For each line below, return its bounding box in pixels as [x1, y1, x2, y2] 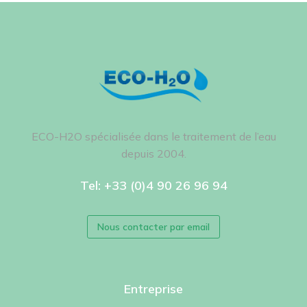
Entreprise [124, 280, 183, 297]
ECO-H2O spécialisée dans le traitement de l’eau [31, 129, 276, 143]
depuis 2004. [121, 146, 186, 160]
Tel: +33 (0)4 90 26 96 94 [79, 177, 228, 193]
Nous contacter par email [97, 220, 210, 233]
